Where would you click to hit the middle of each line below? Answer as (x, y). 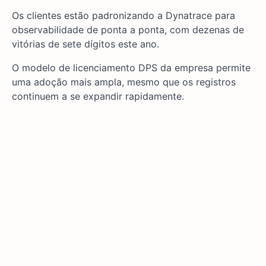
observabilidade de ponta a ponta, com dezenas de (128, 30)
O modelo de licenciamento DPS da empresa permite (131, 68)
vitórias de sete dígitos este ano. (85, 44)
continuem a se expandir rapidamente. (98, 96)
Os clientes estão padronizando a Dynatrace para (123, 16)
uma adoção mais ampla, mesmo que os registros (124, 82)
